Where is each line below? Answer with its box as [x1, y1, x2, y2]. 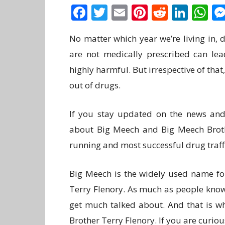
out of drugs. [69, 79, 121, 91]
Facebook [87, 2, 158, 23]
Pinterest [148, 2, 215, 23]
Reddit [168, 2, 217, 23]
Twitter [107, 2, 161, 23]
